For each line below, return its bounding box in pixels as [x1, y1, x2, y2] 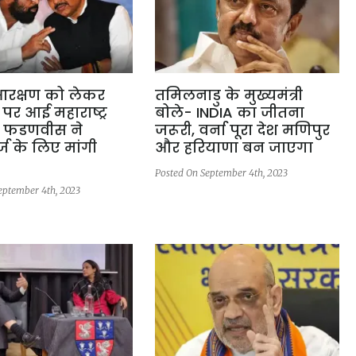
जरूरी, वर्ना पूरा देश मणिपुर [154, 120, 330, 141]
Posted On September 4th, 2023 [154, 167, 288, 180]
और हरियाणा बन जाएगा [154, 137, 313, 158]
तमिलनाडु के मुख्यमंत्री [154, 85, 303, 106]
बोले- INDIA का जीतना [154, 103, 304, 123]
